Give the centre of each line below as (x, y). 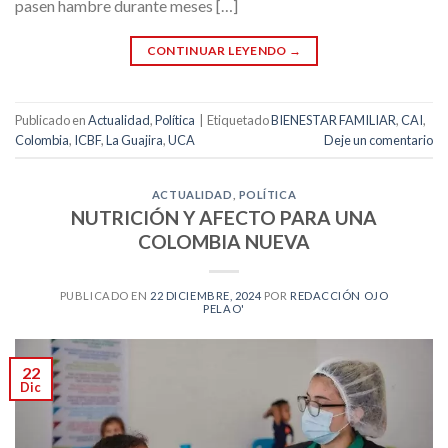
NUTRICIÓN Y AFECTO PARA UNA (224, 218)
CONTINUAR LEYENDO (218, 51)
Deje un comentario (378, 139)
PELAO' (224, 309)
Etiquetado (239, 119)
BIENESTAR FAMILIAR (333, 119)
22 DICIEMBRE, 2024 (206, 296)
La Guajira (134, 139)
